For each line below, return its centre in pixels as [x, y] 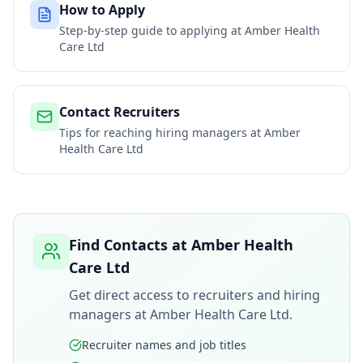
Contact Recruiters [120, 112]
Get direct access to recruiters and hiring [194, 295]
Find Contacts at [130, 245]
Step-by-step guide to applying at [152, 30]
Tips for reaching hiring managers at [162, 132]
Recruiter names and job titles [164, 345]
